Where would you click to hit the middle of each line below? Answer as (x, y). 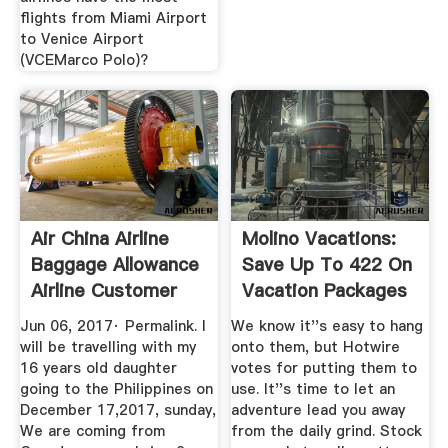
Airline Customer (103, 291)
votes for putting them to (324, 367)
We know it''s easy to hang (327, 325)
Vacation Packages (325, 291)
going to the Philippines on (116, 388)
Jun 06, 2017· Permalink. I (112, 325)
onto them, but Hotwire (316, 346)
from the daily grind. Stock (327, 430)
